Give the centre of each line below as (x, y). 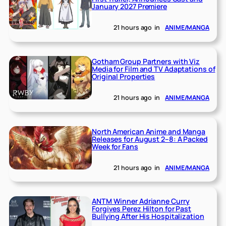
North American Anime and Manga (149, 131)
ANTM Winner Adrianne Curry (141, 201)
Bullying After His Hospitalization (148, 216)
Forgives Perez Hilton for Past (142, 209)
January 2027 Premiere (129, 6)
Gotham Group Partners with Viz (146, 61)
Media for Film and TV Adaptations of (154, 69)
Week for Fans (115, 146)
